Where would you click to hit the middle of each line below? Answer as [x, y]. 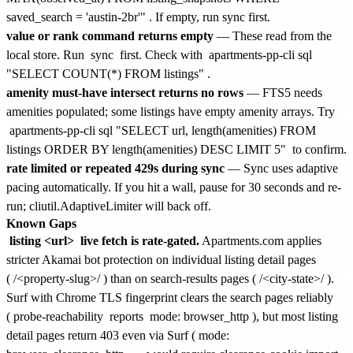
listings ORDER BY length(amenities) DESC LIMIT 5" [146, 149]
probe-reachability [58, 316]
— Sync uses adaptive [281, 168]
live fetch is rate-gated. [138, 240]
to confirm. [318, 149]
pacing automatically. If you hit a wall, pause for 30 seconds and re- [174, 187]
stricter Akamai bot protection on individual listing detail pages [161, 259]
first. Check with [161, 54]
